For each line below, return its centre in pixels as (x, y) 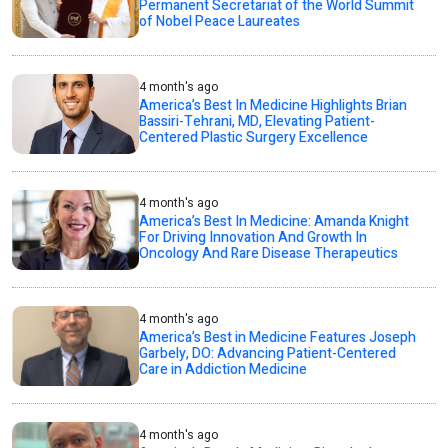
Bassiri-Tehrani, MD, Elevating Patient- (257, 122)
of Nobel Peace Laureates (220, 22)
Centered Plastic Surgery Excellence (254, 138)
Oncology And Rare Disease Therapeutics (269, 254)
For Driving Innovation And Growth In (253, 238)
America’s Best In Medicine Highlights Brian (273, 106)
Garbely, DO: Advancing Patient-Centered (268, 354)
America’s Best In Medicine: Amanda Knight (274, 222)
